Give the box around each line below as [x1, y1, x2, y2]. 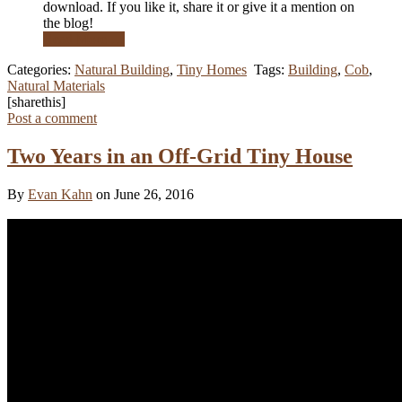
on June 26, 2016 [96, 187, 194, 203]
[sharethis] [7, 94, 66, 110]
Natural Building [74, 62, 170, 78]
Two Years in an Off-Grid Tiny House [7, 144, 353, 169]
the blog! [43, 15, 93, 31]
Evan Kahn [28, 187, 92, 203]
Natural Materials [7, 78, 105, 94]
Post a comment [7, 110, 97, 127]
